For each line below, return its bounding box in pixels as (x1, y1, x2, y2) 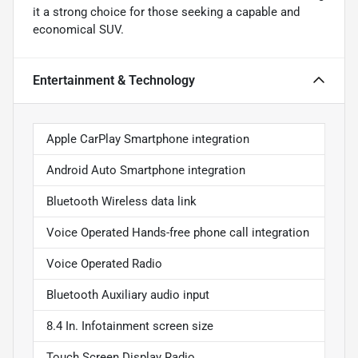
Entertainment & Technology (33, 73, 195, 89)
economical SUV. (33, 22, 124, 38)
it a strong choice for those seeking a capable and (33, 5, 300, 20)
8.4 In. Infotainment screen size (46, 319, 213, 334)
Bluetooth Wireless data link (46, 194, 197, 209)
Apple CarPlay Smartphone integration (46, 132, 249, 147)
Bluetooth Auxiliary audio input (46, 288, 209, 303)
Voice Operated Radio (46, 257, 162, 272)
